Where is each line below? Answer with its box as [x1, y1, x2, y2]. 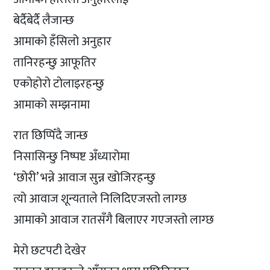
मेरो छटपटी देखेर [13, 240, 87, 261]
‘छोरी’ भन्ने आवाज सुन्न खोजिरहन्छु [13, 167, 156, 188]
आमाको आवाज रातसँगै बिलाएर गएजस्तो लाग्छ [13, 209, 215, 230]
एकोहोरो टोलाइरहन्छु [13, 73, 105, 94]
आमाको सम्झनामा [13, 94, 90, 115]
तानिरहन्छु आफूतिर [13, 52, 97, 73]
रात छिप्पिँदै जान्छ [13, 125, 89, 146]
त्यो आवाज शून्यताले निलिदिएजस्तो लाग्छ [13, 188, 187, 209]
